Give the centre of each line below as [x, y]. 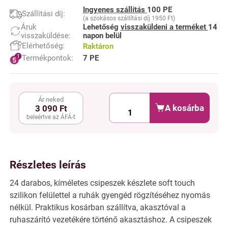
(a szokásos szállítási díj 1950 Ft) [129, 18]
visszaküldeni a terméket [164, 27]
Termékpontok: [48, 58]
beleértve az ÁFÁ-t [51, 117]
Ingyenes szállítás [115, 9]
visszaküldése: [46, 35]
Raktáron [98, 46]
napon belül [102, 35]
